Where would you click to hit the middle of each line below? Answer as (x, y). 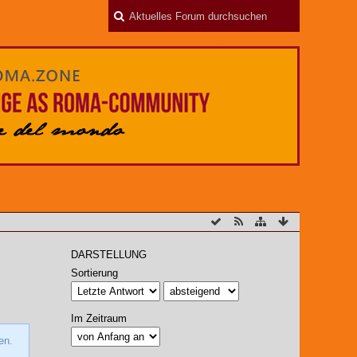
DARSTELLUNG (109, 255)
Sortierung (94, 273)
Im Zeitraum (99, 318)
